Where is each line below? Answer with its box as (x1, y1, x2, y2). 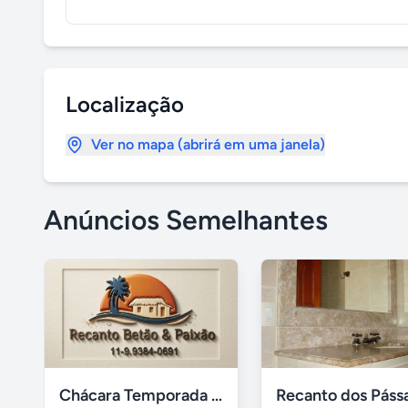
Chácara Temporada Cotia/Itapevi (211, 385, 222, 406)
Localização (66, 91, 184, 117)
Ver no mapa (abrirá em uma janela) (91, 136, 325, 153)
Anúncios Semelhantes (44, 203, 328, 237)
